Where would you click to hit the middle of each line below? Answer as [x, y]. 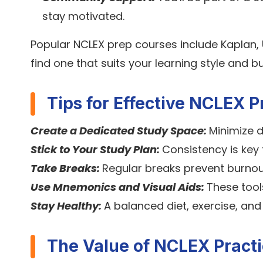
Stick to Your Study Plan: [96, 150]
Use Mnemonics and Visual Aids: [119, 187]
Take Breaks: [66, 168]
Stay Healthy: [67, 206]
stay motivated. [83, 16]
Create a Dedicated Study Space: [120, 131]
